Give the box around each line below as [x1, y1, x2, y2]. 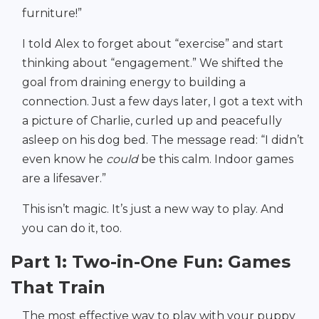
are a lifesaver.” [22, 172, 106, 186]
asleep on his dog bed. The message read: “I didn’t [22, 133, 304, 147]
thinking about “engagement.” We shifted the [22, 56, 283, 70]
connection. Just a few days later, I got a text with [22, 95, 303, 109]
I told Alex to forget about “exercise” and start [22, 37, 283, 51]
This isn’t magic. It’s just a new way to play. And [22, 202, 284, 216]
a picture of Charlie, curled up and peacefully [22, 114, 282, 128]
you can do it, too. [22, 221, 122, 236]
